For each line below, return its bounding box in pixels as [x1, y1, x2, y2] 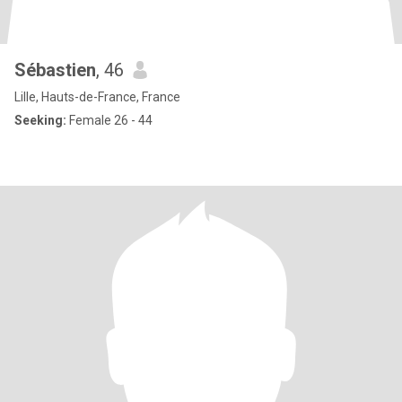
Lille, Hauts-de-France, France [14, 90, 180, 104]
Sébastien [14, 59, 96, 81]
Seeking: [14, 113, 66, 127]
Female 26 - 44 [66, 113, 153, 127]
